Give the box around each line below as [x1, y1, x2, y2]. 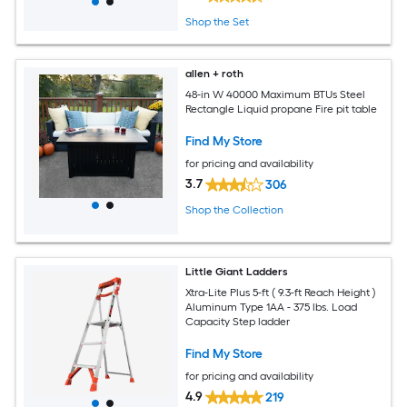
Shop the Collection [185, 203, 284, 216]
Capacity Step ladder [185, 315, 291, 329]
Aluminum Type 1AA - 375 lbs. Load [185, 301, 358, 314]
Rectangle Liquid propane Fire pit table [185, 103, 378, 116]
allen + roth [185, 67, 244, 81]
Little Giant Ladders [185, 265, 289, 279]
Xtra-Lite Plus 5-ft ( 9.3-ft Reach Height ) [185, 286, 377, 300]
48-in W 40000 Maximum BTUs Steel [185, 88, 366, 102]
